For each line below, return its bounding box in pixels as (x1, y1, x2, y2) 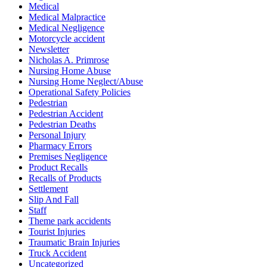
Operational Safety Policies (29, 87, 131, 98)
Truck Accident (29, 248, 86, 259)
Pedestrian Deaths (29, 119, 96, 130)
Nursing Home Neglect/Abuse (29, 76, 143, 87)
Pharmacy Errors (29, 141, 92, 151)
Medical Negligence (29, 23, 104, 33)
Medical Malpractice (29, 12, 105, 23)
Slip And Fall (29, 194, 79, 205)
